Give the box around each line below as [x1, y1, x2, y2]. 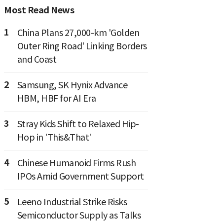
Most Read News [4, 4, 74, 16]
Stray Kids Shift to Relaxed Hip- [17, 118, 139, 130]
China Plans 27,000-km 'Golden [17, 27, 139, 38]
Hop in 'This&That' [17, 132, 91, 143]
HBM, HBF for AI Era [17, 93, 96, 104]
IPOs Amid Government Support [17, 171, 144, 182]
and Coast [17, 54, 56, 65]
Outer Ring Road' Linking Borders [17, 40, 147, 52]
